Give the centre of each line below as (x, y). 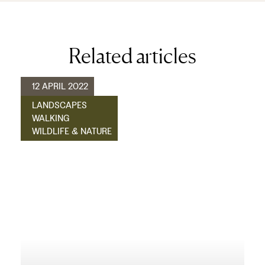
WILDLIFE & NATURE (72, 131)
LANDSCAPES (59, 105)
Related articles (132, 56)
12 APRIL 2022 (60, 86)
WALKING (51, 118)
